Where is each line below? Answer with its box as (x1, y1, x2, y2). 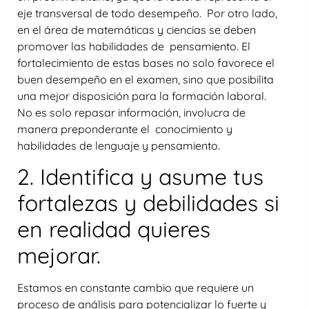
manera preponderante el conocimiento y (17, 121, 232, 136)
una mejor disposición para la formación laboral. (17, 88, 269, 103)
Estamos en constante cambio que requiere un (17, 281, 254, 295)
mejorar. (17, 241, 101, 270)
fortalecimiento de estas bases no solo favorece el (17, 55, 275, 70)
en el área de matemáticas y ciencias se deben (17, 22, 256, 37)
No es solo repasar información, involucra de (17, 105, 246, 119)
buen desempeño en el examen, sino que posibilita (17, 72, 274, 86)
